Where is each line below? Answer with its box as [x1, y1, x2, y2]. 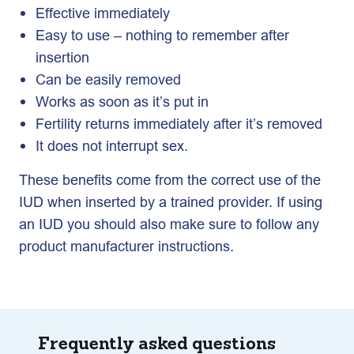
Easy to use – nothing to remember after [36, 25, 289, 45]
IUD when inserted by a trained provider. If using [19, 192, 322, 212]
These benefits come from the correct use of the [19, 170, 321, 190]
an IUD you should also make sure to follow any [19, 214, 319, 234]
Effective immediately [36, 3, 170, 23]
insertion [36, 47, 89, 67]
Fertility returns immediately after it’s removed [36, 114, 322, 134]
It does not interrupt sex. [36, 136, 188, 156]
